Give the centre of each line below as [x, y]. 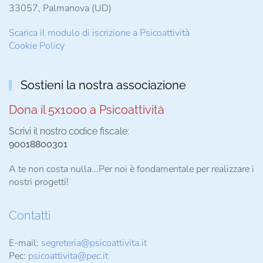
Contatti [30, 215]
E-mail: [25, 243]
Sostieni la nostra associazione [103, 85]
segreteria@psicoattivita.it [94, 243]
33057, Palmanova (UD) [60, 8]
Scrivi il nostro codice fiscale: [69, 131]
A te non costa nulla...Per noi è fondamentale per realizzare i [131, 169]
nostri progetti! [39, 182]
